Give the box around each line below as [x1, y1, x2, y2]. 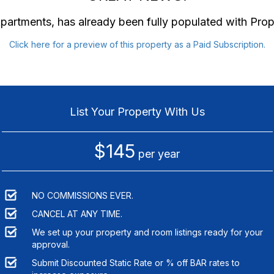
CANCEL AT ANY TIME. [31, 208, 122, 219]
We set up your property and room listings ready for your [31, 226, 263, 237]
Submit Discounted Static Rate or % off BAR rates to [31, 257, 240, 268]
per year [135, 147, 180, 160]
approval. [31, 239, 70, 250]
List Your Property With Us [69, 105, 205, 118]
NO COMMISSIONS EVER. [31, 190, 133, 201]
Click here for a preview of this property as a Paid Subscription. [9, 39, 265, 50]
